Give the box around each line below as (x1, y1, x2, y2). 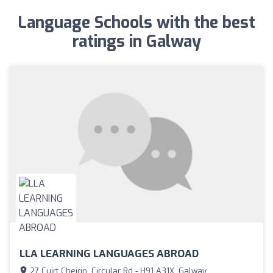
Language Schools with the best (18, 12, 255, 34)
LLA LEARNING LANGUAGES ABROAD (19, 246, 199, 261)
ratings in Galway (72, 31, 201, 52)
